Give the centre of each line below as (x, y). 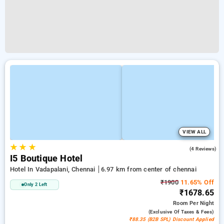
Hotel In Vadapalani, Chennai (54, 169)
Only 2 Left (36, 184)
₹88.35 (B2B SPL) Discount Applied (171, 219)
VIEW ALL (194, 132)
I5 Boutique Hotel (46, 158)
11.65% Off (196, 182)
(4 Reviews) (203, 149)
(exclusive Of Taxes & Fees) (181, 212)
